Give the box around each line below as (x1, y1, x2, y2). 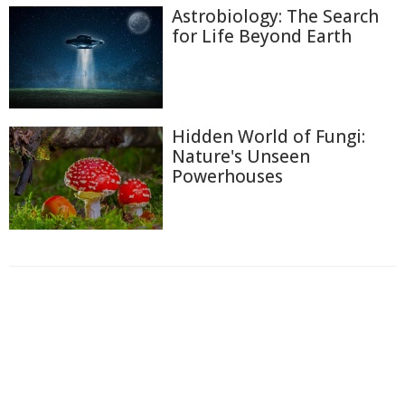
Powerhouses (172, 165, 283, 189)
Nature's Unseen (172, 145, 310, 169)
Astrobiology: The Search (172, 5, 379, 29)
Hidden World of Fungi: (172, 125, 365, 149)
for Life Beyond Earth (172, 24, 352, 49)
